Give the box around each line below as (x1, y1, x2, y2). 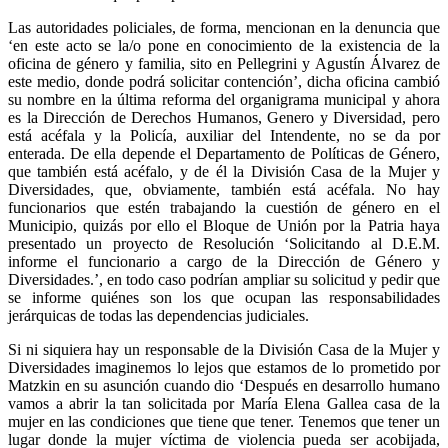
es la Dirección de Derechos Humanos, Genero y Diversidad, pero (8, 108, 440, 126)
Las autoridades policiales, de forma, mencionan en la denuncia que (8, 18, 440, 36)
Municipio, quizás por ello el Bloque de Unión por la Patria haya (8, 216, 440, 234)
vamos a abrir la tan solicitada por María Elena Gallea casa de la (8, 394, 440, 412)
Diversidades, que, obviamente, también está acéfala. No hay (8, 180, 440, 198)
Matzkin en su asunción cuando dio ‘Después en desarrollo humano (8, 376, 440, 394)
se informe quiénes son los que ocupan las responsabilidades (8, 288, 440, 306)
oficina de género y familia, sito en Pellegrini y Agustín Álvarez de (8, 54, 440, 72)
